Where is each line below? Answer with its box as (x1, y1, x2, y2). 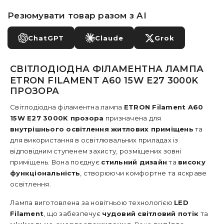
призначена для (103, 114, 161, 122)
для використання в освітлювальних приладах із (10, 136, 178, 144)
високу (178, 158, 205, 166)
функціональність (10, 169, 80, 177)
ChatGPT (28, 33, 64, 42)
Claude (95, 33, 123, 42)
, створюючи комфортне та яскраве (80, 169, 207, 177)
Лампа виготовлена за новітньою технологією (10, 198, 174, 206)
